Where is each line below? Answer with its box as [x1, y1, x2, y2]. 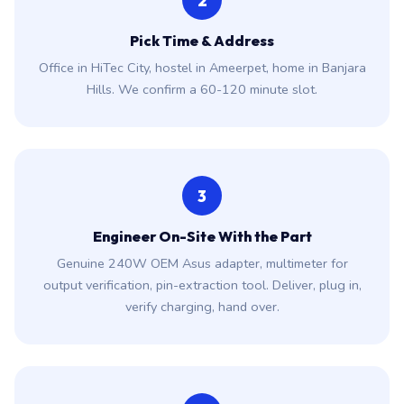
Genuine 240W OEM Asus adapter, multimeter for [56, 254, 348, 272]
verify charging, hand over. [124, 298, 280, 316]
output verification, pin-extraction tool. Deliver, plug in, [42, 276, 362, 294]
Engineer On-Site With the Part [92, 227, 312, 245]
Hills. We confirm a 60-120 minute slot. [87, 80, 317, 98]
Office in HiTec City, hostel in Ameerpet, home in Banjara [38, 59, 366, 77]
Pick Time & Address [130, 32, 274, 50]
